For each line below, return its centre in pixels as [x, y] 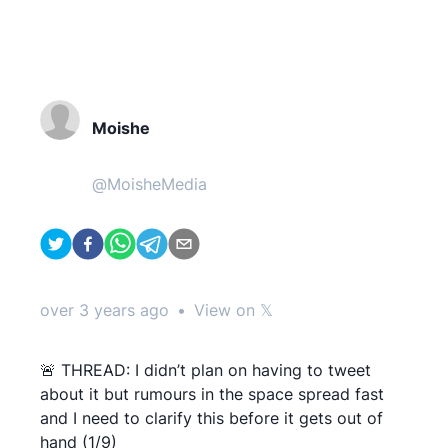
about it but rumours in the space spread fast [212, 394]
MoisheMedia [157, 184]
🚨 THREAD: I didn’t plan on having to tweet [205, 370]
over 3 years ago [104, 310]
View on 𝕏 [233, 310]
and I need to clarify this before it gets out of [211, 418]
